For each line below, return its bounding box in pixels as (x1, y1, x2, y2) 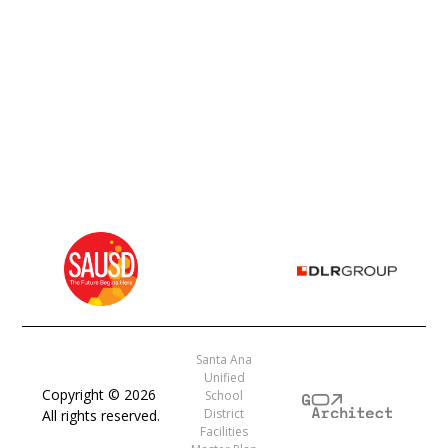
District (204, 405, 244, 423)
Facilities (200, 423, 248, 441)
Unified (203, 369, 245, 387)
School (205, 387, 243, 405)
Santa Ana (196, 351, 252, 369)
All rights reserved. (42, 406, 161, 426)
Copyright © (42, 385, 125, 405)
